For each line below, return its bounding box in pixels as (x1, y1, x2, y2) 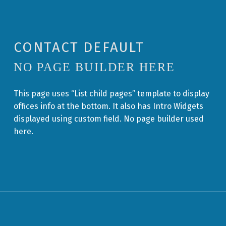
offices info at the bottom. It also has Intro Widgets (13, 101, 203, 111)
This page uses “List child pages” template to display (13, 88, 209, 98)
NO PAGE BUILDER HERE (13, 60, 176, 74)
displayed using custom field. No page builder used (13, 114, 204, 124)
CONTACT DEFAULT (13, 38, 144, 55)
